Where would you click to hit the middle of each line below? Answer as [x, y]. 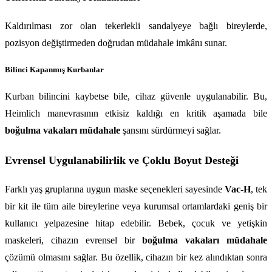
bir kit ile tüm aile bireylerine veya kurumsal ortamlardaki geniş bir [136, 206]
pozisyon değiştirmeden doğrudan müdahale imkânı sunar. [116, 42]
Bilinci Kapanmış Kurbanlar [54, 70]
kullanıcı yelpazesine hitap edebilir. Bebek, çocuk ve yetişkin [136, 223]
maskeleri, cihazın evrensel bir [73, 240]
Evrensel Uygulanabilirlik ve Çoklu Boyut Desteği [122, 160]
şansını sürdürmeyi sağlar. [171, 130]
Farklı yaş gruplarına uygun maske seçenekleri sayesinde [115, 189]
